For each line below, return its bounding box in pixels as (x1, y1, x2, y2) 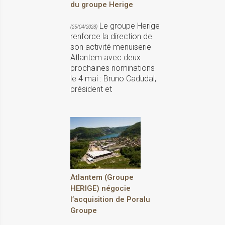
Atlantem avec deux (70, 53, 141, 63)
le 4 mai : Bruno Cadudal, (70, 74, 156, 84)
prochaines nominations (70, 63, 155, 73)
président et (70, 84, 112, 94)
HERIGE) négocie (70, 184, 131, 193)
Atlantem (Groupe (70, 173, 134, 182)
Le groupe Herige (97, 21, 160, 31)
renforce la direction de (70, 32, 152, 42)
